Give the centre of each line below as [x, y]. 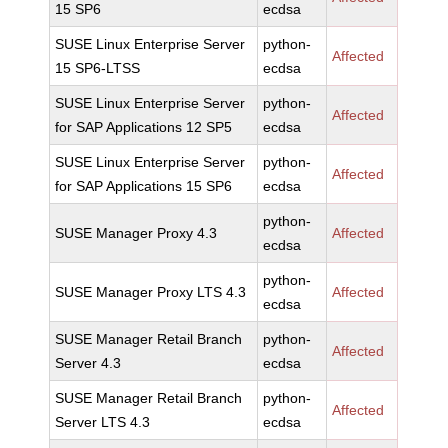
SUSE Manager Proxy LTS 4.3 [151, 292]
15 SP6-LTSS [98, 68]
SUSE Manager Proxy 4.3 [136, 233]
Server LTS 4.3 [103, 422]
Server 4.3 [88, 363]
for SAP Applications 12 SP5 [144, 127]
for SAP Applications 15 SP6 [144, 186]
